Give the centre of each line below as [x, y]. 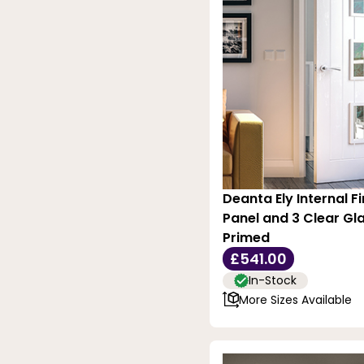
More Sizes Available [295, 299]
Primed [246, 238]
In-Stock [273, 281]
